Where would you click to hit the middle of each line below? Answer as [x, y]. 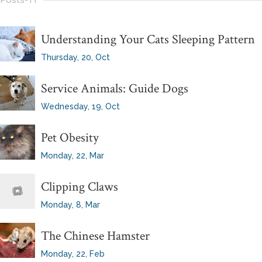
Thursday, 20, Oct [75, 58]
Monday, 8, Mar [70, 205]
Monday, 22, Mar [73, 156]
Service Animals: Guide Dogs [115, 89]
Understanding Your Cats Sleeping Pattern [148, 40]
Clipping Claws [80, 187]
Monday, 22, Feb [73, 254]
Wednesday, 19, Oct [80, 107]
